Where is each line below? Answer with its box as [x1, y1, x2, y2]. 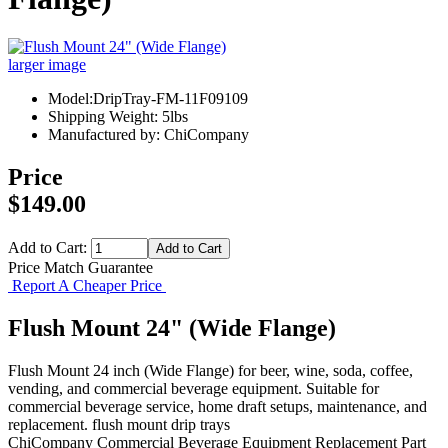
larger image [8, 56, 86, 74]
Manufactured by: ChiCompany [48, 126, 249, 144]
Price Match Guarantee [8, 259, 153, 277]
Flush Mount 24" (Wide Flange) [8, 315, 336, 341]
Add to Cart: [8, 239, 91, 257]
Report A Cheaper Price [8, 277, 166, 295]
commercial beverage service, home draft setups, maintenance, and [8, 397, 427, 415]
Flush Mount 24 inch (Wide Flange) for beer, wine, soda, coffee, [8, 361, 413, 379]
